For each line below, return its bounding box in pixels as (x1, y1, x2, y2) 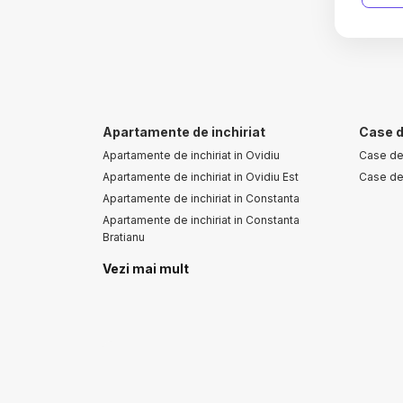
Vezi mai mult (103, 261, 189, 276)
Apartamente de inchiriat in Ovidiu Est (103, 170, 299, 184)
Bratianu (103, 230, 145, 244)
